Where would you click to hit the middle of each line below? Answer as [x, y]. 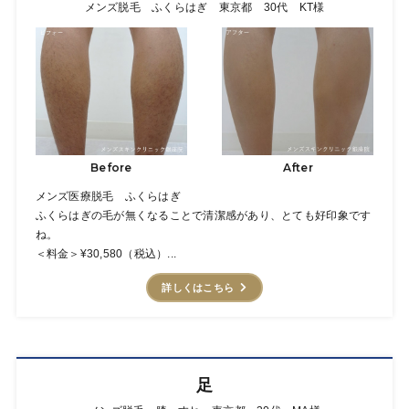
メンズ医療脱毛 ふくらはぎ [108, 197]
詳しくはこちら [198, 288]
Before [111, 167]
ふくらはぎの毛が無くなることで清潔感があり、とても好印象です [203, 216]
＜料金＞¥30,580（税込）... [106, 254]
